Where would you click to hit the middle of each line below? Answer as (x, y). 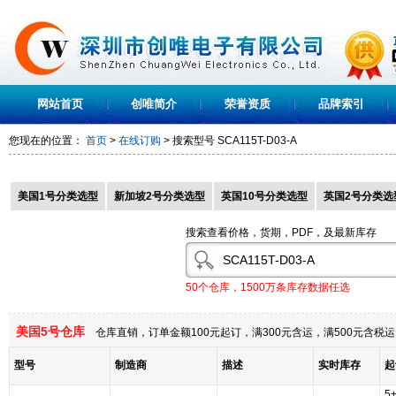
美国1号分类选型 (58, 196)
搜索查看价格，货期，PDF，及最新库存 (281, 232)
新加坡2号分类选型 (160, 196)
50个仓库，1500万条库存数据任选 (268, 287)
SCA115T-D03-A (257, 141)
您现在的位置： (47, 141)
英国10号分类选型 (264, 196)
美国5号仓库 (47, 331)
